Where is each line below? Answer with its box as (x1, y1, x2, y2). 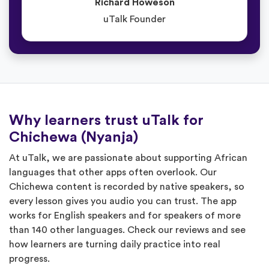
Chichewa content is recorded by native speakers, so (9, 181, 244, 192)
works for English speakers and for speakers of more (9, 210, 241, 220)
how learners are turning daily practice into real (9, 239, 220, 249)
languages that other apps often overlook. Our (9, 167, 217, 177)
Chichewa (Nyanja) (9, 130, 138, 145)
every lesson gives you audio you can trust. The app (9, 196, 237, 206)
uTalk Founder (103, 14, 166, 24)
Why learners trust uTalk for (9, 113, 204, 128)
